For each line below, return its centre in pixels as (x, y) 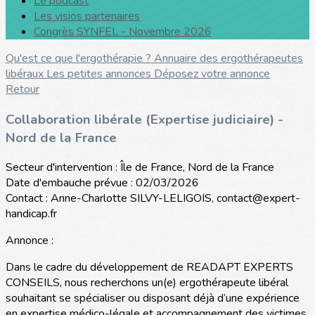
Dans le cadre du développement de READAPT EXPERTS (149, 268)
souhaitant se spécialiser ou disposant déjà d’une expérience (153, 298)
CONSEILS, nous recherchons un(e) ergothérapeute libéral (147, 283)
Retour (22, 89)
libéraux (26, 74)
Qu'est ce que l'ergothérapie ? (80, 58)
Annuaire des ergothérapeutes (229, 58)
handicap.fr (31, 214)
